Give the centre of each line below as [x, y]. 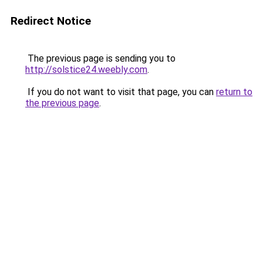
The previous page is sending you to [100, 58]
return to [234, 92]
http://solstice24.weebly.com [86, 70]
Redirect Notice [51, 21]
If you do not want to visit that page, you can [121, 92]
